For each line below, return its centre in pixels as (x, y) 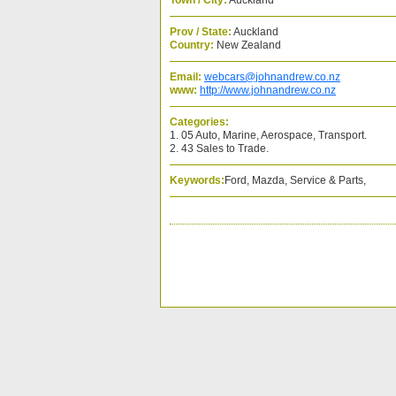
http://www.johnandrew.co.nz (268, 90)
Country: (192, 45)
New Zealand (247, 45)
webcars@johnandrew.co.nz (272, 77)
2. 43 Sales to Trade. (219, 148)
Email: (186, 77)
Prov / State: (201, 32)
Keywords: (197, 180)
